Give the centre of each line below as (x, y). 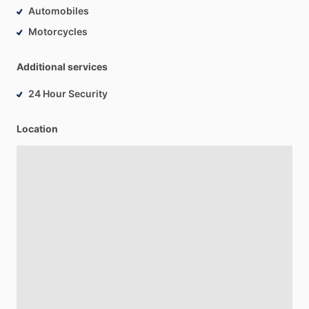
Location (37, 129)
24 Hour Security (68, 93)
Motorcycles (58, 31)
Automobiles (59, 11)
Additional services (62, 67)
